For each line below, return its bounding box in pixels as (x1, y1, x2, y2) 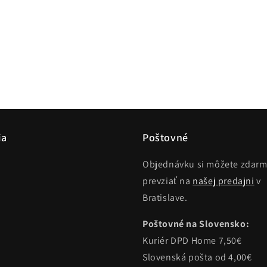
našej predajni (193, 175, 254, 187)
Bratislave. (142, 191, 188, 204)
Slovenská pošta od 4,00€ (142, 251, 252, 263)
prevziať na (142, 175, 193, 187)
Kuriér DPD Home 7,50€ (142, 234, 242, 247)
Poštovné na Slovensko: (142, 218, 250, 230)
